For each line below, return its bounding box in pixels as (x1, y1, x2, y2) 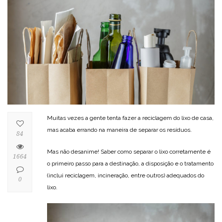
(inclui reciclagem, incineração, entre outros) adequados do (47, 171, 204, 179)
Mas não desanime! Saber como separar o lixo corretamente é (47, 148, 211, 155)
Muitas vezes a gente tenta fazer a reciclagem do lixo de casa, (47, 114, 214, 121)
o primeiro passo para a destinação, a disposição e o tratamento (47, 160, 214, 167)
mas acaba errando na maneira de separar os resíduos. (47, 126, 192, 133)
